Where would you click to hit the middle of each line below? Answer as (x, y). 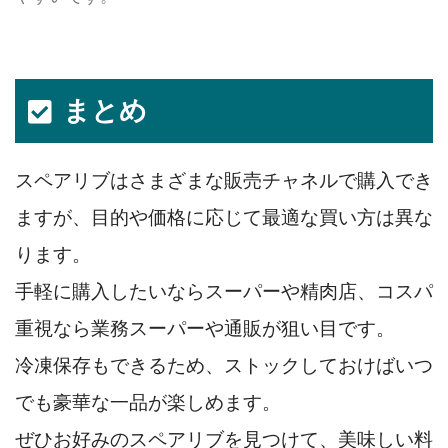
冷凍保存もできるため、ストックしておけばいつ (224, 366)
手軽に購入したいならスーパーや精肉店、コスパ (224, 292)
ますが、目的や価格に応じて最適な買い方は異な (224, 218)
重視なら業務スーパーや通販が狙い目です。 (205, 329)
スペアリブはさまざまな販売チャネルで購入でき (224, 181)
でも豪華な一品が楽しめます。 (148, 403)
